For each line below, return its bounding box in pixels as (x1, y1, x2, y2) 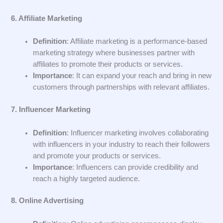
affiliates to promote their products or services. (33, 60, 183, 69)
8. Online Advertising (11, 197, 84, 205)
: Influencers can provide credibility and (72, 163, 199, 171)
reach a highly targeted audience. (33, 174, 140, 183)
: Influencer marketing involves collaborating (67, 128, 209, 137)
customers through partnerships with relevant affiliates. (33, 83, 210, 92)
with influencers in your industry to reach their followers (33, 140, 211, 148)
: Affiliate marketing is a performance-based (67, 37, 208, 46)
